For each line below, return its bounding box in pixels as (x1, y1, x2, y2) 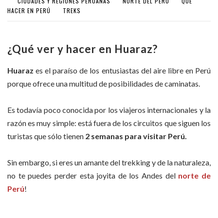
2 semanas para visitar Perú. (84, 131, 187, 141)
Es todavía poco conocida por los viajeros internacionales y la (7, 105, 211, 115)
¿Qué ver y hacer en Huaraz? (7, 42, 158, 55)
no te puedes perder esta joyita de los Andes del (7, 171, 179, 181)
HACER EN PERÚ (7, 6, 51, 15)
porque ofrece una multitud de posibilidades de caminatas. (7, 78, 200, 88)
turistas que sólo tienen (7, 131, 84, 141)
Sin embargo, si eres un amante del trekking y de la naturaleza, (7, 158, 211, 167)
